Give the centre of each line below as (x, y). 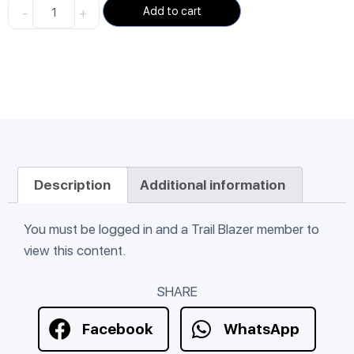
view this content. (75, 251)
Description (73, 185)
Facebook (117, 329)
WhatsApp (262, 329)
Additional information (213, 185)
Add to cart (172, 11)
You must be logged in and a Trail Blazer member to (171, 230)
